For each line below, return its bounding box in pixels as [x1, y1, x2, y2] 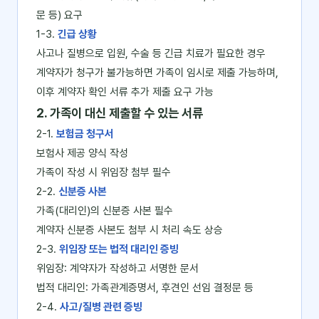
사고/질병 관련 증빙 [60, 300, 142, 313]
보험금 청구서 [56, 127, 114, 140]
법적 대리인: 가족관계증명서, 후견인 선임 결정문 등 [36, 281, 253, 294]
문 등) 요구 [36, 9, 83, 21]
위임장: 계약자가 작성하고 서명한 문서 [36, 262, 199, 275]
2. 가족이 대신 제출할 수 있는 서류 [36, 105, 203, 120]
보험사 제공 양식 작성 [36, 147, 128, 159]
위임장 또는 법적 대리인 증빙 [59, 243, 179, 256]
